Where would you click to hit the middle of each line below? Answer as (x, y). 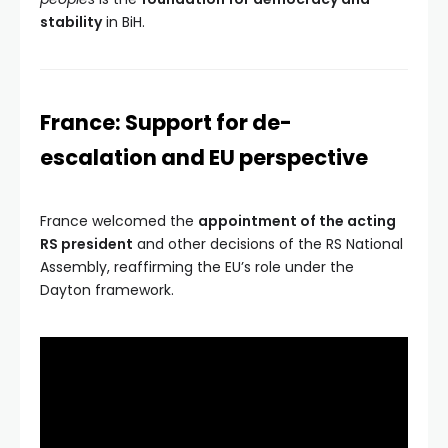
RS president (86, 243)
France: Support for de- (166, 122)
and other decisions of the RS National (268, 243)
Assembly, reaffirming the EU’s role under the (197, 266)
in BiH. (123, 21)
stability (71, 21)
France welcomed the (119, 220)
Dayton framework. (107, 289)
